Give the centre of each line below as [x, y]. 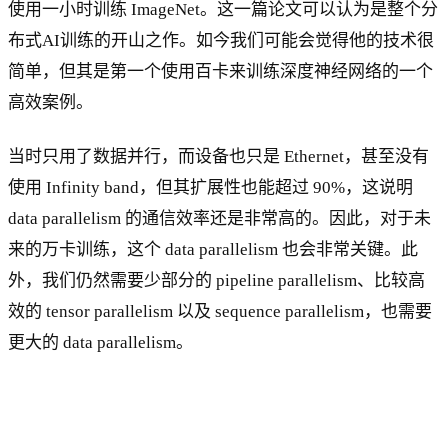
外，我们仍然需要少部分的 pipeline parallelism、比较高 [216, 281]
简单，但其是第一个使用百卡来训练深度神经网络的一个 [220, 72]
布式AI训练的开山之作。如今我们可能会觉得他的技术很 [221, 41]
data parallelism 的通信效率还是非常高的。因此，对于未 [219, 219]
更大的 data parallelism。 [100, 343]
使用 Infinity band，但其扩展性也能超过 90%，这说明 [210, 188]
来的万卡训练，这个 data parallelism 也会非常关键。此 [213, 250]
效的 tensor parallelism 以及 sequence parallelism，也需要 [220, 312]
